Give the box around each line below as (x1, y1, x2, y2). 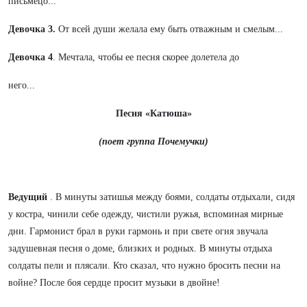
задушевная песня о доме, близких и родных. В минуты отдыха (8, 243, 272, 254)
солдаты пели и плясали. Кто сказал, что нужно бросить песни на (8, 260, 280, 271)
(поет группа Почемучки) (99, 136, 208, 147)
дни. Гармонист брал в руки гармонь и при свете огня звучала (8, 226, 268, 236)
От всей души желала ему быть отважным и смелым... (56, 24, 283, 34)
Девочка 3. (8, 24, 56, 34)
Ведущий (8, 192, 47, 202)
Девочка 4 (8, 52, 53, 62)
